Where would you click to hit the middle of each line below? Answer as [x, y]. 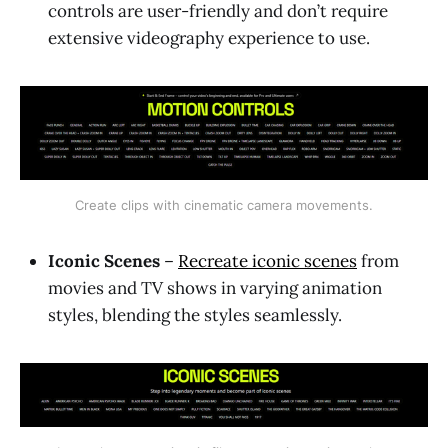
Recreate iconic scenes [267, 260]
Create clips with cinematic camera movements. [224, 204]
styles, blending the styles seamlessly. [195, 314]
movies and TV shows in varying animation [215, 287]
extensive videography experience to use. [209, 37]
